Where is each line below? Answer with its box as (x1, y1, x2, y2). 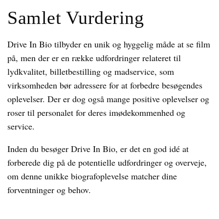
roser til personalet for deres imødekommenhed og (7, 107, 185, 118)
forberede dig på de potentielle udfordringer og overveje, (7, 156, 207, 168)
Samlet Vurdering (7, 7, 144, 28)
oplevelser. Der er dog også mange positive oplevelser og (7, 93, 209, 105)
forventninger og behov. (7, 184, 91, 196)
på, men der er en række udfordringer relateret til (7, 52, 181, 64)
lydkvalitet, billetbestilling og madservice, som (7, 66, 174, 77)
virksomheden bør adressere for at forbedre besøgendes (7, 79, 202, 91)
